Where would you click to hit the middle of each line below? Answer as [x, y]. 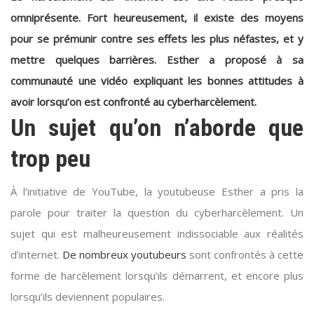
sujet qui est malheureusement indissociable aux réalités [157, 234]
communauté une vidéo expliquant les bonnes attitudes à [157, 81]
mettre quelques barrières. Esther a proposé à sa [157, 60]
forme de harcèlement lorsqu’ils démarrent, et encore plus [157, 276]
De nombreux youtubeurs [124, 255]
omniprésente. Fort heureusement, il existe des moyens [157, 18]
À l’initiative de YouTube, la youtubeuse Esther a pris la [157, 192]
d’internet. [36, 255]
